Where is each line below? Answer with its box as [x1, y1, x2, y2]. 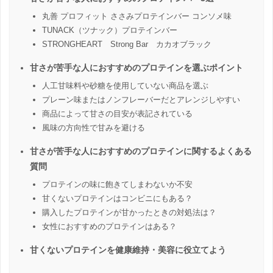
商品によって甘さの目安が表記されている [42, 108, 193, 118]
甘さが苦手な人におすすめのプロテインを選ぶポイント [30, 63, 243, 73]
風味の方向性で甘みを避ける [42, 122, 145, 132]
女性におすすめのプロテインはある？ [42, 221, 177, 231]
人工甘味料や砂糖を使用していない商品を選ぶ [42, 80, 208, 90]
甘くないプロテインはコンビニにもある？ [42, 193, 193, 203]
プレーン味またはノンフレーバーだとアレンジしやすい [42, 94, 240, 104]
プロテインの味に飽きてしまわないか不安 [42, 179, 193, 189]
